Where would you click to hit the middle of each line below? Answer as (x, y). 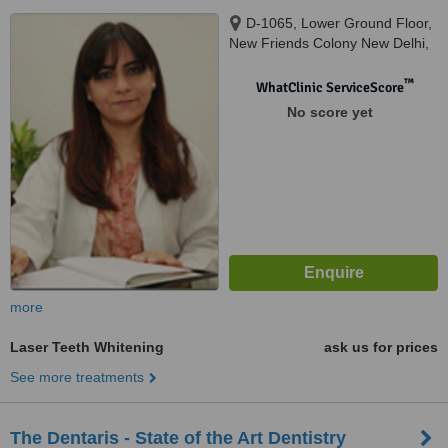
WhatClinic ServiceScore (329, 87)
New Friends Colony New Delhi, (329, 43)
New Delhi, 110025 (288, 63)
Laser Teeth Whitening (87, 347)
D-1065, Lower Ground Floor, (339, 23)
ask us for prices (381, 347)
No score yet (329, 112)
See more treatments (77, 377)
